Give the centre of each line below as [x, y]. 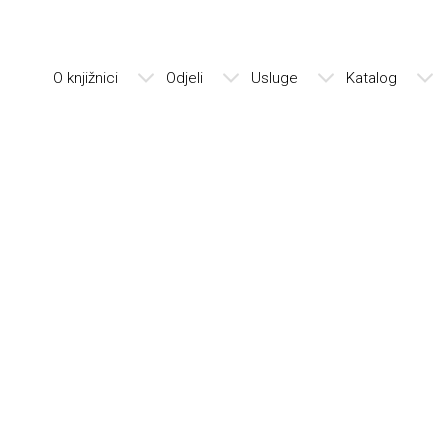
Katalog [371, 78]
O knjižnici [85, 78]
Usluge [274, 78]
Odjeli [184, 78]
